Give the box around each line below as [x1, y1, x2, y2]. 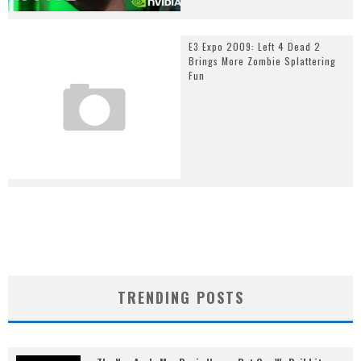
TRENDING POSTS [117, 287, 244, 309]
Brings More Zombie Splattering [189, 53, 336, 68]
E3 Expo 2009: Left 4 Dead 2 [189, 39, 321, 53]
